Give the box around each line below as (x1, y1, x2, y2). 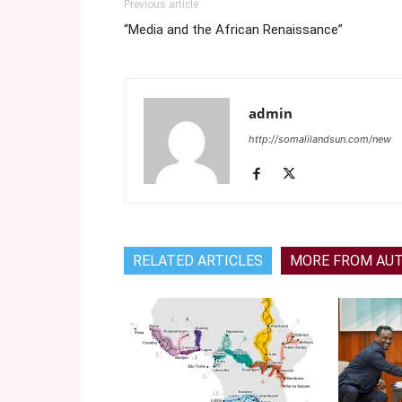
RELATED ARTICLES (133, 252, 263, 269)
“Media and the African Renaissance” (124, 22, 343, 38)
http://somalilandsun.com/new (249, 133, 391, 145)
